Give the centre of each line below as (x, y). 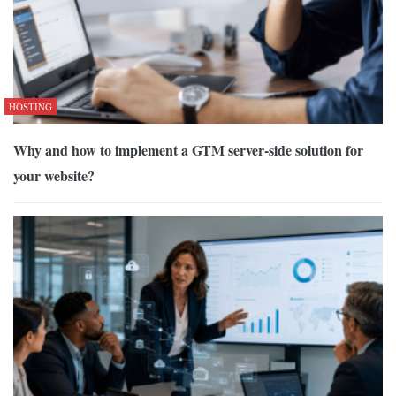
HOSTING (30, 106)
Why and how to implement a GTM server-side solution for (188, 149)
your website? (54, 175)
